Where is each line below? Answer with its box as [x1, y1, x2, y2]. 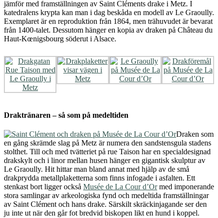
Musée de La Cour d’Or [83, 182, 157, 191]
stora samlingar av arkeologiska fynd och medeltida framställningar [4, 191, 209, 200]
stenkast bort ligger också [4, 182, 83, 191]
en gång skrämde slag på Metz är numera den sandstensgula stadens [4, 139, 211, 147]
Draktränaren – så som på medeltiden [4, 111, 128, 120]
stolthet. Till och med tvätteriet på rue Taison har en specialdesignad [4, 147, 211, 156]
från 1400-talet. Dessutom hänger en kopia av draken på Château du [4, 25, 213, 34]
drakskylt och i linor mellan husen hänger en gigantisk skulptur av [4, 156, 205, 165]
